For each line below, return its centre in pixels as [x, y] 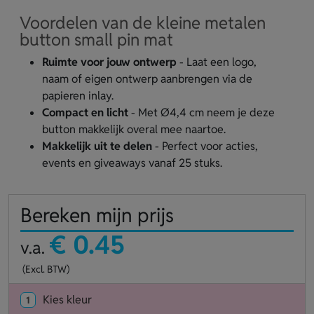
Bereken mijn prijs [97, 215]
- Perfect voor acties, [205, 146]
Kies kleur [67, 299]
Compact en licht [85, 112]
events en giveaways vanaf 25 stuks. [132, 163]
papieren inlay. [78, 95]
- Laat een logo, [217, 62]
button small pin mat [96, 39]
